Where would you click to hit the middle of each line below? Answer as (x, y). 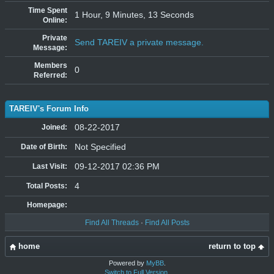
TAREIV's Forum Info (49, 109)
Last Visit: (50, 166)
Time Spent (48, 10)
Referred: (50, 75)
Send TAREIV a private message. (139, 42)
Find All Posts (167, 223)
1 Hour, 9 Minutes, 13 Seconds (134, 15)
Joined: (54, 127)
